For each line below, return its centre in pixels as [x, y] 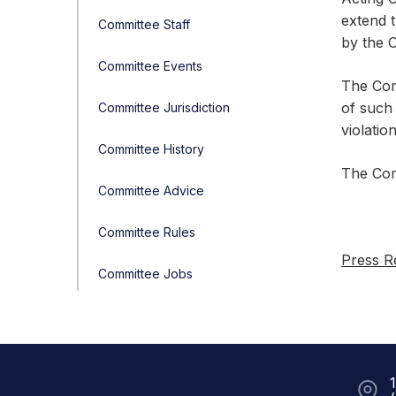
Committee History [151, 149]
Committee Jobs [145, 274]
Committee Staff [144, 24]
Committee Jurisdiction [164, 107]
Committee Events [150, 66]
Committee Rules [147, 232]
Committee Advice [151, 190]
